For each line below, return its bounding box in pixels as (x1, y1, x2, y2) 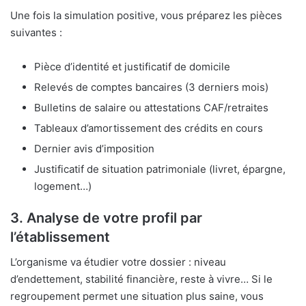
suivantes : (10, 26, 62, 40)
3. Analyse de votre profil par (10, 210, 202, 227)
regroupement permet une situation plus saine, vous (10, 290, 264, 303)
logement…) (34, 180, 92, 193)
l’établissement (10, 229, 110, 246)
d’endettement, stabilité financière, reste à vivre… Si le (10, 273, 273, 286)
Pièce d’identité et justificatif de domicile (34, 60, 230, 74)
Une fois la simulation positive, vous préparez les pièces (10, 9, 282, 23)
